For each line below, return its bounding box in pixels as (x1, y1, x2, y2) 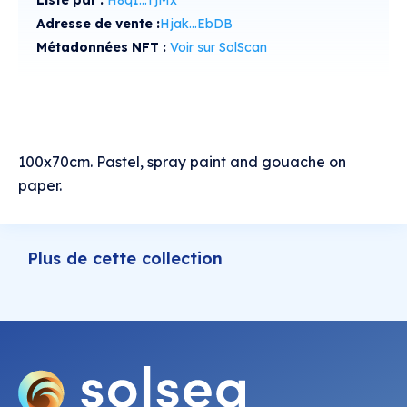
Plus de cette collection (27, 248, 223, 269)
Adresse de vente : (36, 15, 160, 32)
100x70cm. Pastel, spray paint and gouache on (18, 153, 346, 171)
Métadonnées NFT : (36, 39, 170, 55)
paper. (18, 176, 62, 194)
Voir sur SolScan (170, 39, 267, 55)
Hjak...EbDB (160, 15, 233, 32)
